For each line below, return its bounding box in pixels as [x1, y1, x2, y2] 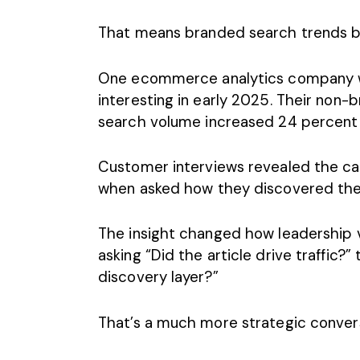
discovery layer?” [98, 267, 219, 288]
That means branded [98, 22, 249, 43]
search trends [248, 22, 348, 43]
